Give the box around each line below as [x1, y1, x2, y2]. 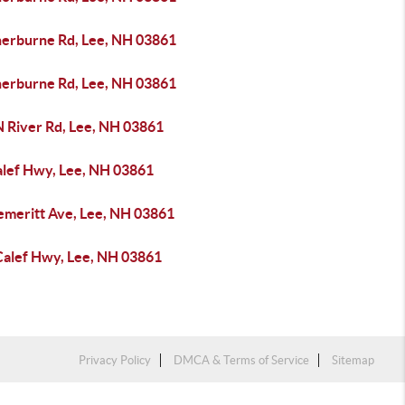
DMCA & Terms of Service [174, 353, 310, 367]
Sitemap [332, 353, 375, 367]
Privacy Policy [79, 353, 152, 367]
